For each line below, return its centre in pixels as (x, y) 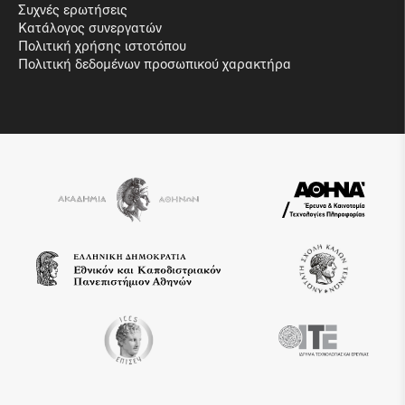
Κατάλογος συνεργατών (90, 27)
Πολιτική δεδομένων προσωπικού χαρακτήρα (155, 63)
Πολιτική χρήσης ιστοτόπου (102, 45)
